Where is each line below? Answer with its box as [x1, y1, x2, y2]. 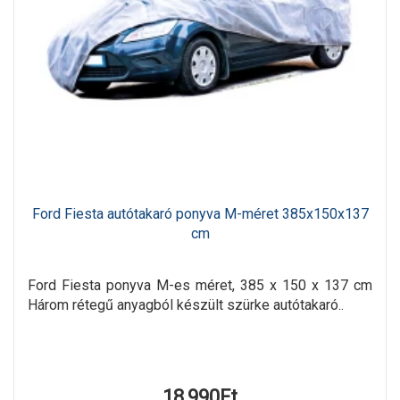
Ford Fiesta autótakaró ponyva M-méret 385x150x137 [31, 205, 369, 223]
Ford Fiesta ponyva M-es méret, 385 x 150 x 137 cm [28, 277, 372, 295]
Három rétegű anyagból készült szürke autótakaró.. [28, 296, 344, 314]
